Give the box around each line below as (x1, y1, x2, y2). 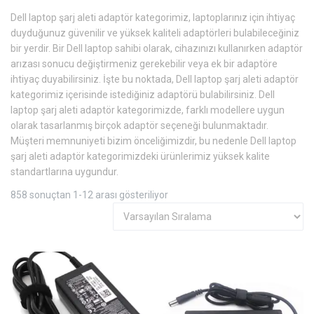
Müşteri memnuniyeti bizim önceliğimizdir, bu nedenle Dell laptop (11, 135, 296, 147)
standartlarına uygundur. (11, 166, 118, 178)
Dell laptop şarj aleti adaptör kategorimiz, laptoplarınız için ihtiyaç (11, 12, 295, 24)
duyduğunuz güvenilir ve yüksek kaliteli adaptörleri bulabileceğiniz (11, 27, 299, 39)
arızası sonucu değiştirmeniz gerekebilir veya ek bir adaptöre (11, 58, 278, 70)
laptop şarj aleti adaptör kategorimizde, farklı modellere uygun (11, 104, 285, 116)
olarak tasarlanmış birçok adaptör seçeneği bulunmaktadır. (11, 120, 268, 132)
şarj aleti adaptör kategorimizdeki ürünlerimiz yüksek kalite (11, 151, 270, 163)
